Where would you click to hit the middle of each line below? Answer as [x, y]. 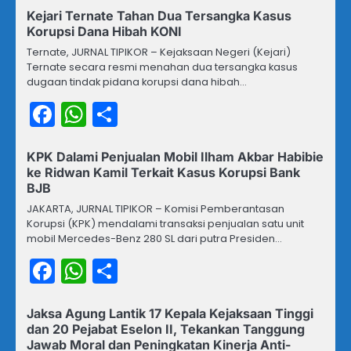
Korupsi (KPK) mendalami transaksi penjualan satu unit [165, 223]
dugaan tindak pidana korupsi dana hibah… [137, 81]
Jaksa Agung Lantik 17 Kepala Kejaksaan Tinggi [170, 313]
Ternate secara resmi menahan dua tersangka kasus [162, 67]
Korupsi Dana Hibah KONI [104, 31]
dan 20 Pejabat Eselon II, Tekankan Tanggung [166, 329]
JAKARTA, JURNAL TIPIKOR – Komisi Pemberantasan [156, 208]
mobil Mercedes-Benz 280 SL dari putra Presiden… [154, 238]
